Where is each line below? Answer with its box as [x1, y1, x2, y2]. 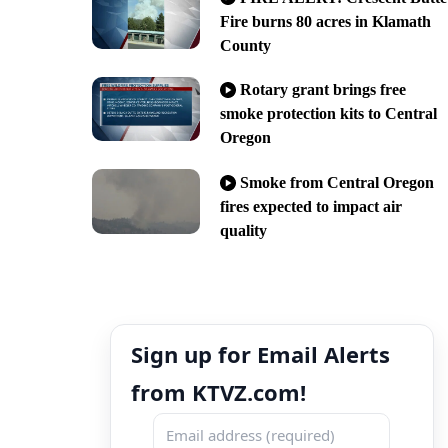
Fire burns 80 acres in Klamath [219, 12, 431, 30]
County [219, 36, 271, 54]
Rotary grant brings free [239, 81, 406, 99]
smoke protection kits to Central [219, 105, 437, 123]
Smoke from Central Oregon [239, 174, 434, 192]
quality [219, 222, 267, 240]
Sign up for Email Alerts [131, 339, 390, 370]
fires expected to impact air [219, 198, 402, 216]
